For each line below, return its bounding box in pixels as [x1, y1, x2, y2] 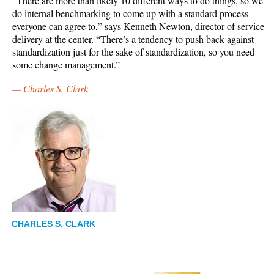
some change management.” [12, 58, 120, 72]
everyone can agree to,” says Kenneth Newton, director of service [12, 20, 264, 33]
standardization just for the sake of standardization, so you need [12, 45, 254, 59]
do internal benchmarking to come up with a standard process [12, 7, 248, 20]
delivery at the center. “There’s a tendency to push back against [12, 32, 254, 46]
